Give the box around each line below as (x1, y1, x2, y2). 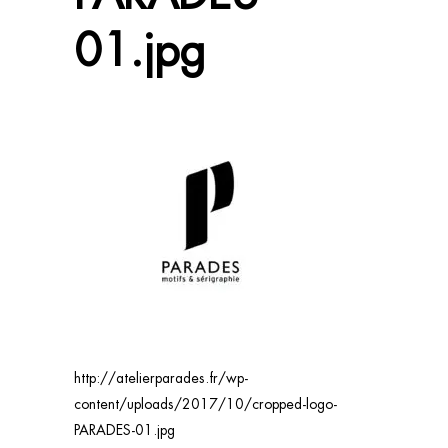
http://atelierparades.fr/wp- (74, 369, 248, 387)
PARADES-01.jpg (74, 421, 175, 439)
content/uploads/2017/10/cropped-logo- (74, 395, 337, 413)
